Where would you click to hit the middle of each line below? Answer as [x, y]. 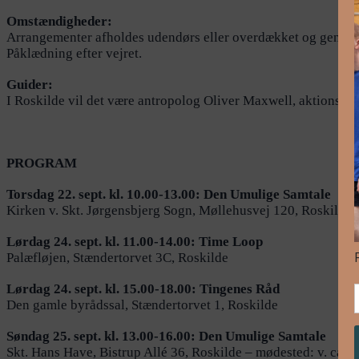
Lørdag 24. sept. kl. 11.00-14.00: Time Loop [135, 242]
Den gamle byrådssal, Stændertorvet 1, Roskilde [142, 305]
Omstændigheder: [59, 22]
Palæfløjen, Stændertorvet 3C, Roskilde [117, 258]
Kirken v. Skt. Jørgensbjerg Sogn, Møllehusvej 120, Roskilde [179, 211]
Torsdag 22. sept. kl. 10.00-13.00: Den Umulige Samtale [169, 195]
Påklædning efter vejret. [74, 54]
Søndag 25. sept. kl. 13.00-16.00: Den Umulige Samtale [166, 337]
